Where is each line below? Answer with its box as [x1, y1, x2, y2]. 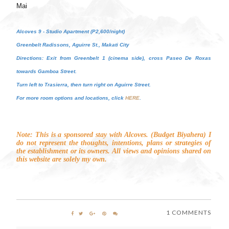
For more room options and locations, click [16, 95, 125, 101]
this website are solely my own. [16, 155, 107, 163]
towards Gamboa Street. [16, 68, 78, 74]
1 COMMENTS [166, 208, 211, 216]
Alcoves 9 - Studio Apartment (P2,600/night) [16, 28, 125, 34]
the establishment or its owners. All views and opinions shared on [16, 147, 211, 155]
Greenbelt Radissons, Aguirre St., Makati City [16, 41, 129, 48]
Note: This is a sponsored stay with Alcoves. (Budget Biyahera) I [16, 130, 211, 139]
